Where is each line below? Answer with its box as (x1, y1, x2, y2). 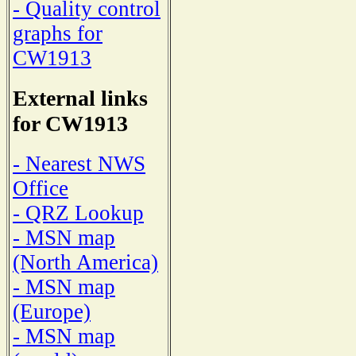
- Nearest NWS (13, 151, 145, 176)
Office (13, 176, 68, 200)
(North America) (13, 250, 158, 274)
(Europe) (13, 299, 91, 323)
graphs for (13, 21, 103, 46)
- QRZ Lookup (13, 200, 144, 225)
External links (13, 86, 148, 111)
